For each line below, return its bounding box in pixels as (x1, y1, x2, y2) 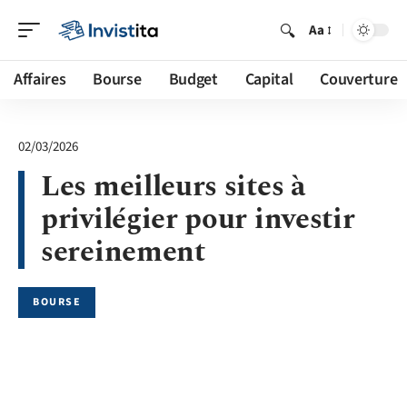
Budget (168, 68, 218, 91)
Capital (244, 68, 293, 91)
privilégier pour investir (41, 197, 355, 242)
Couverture (320, 68, 398, 91)
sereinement (41, 230, 205, 274)
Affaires (14, 68, 66, 91)
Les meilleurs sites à (41, 164, 305, 209)
